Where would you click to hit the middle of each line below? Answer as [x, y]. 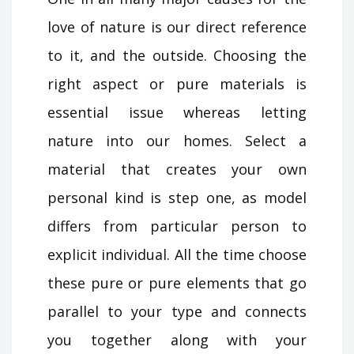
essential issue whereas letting [177, 112]
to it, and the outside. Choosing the [177, 55]
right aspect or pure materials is [177, 83]
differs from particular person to [177, 226]
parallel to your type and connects [177, 311]
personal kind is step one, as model [177, 197]
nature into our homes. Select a [177, 140]
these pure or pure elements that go [177, 282]
